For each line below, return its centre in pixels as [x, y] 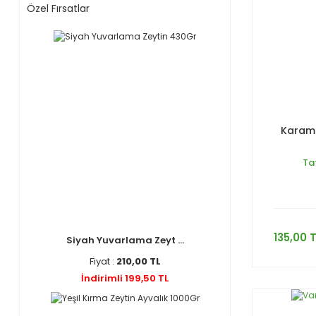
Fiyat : [103, 261]
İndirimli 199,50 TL [125, 278]
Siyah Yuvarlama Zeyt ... [125, 240]
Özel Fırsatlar [58, 8]
